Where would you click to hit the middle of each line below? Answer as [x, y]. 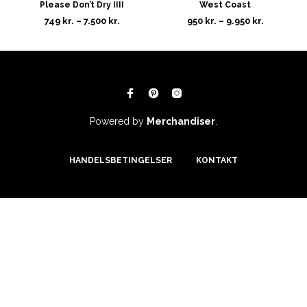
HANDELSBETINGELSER [121, 160]
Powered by [118, 121]
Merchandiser [181, 121]
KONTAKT [217, 160]
